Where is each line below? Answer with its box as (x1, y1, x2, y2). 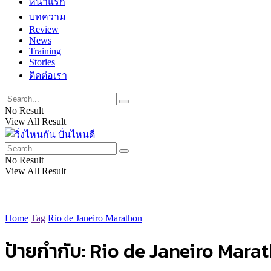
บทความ (29, 11, 66, 22)
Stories (29, 57, 55, 67)
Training (29, 46, 61, 56)
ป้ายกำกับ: (5, 237, 90, 266)
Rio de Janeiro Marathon (48, 213, 142, 223)
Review (29, 24, 59, 34)
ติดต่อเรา (29, 70, 67, 80)
